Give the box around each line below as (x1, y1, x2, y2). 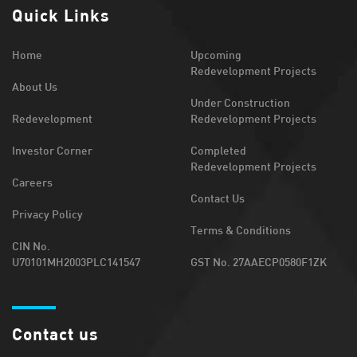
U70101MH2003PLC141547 (12, 254, 140, 269)
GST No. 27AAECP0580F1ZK (190, 254, 327, 269)
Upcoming (190, 47, 241, 61)
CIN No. (12, 238, 50, 253)
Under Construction (190, 95, 290, 109)
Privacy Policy (12, 206, 83, 221)
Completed (190, 143, 246, 157)
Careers (12, 175, 53, 189)
